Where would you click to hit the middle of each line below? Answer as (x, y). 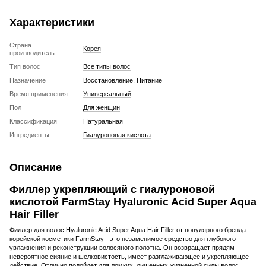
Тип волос (25, 66)
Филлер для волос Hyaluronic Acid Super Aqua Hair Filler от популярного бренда (128, 229)
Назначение (28, 80)
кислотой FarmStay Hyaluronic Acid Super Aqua (133, 202)
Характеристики (52, 22)
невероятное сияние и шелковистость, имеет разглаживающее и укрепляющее (129, 256)
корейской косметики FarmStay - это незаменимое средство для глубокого (123, 238)
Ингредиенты (29, 134)
